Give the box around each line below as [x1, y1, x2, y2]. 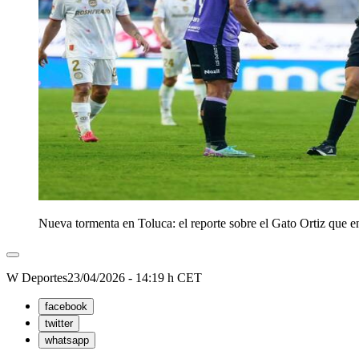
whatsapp [45, 334, 89, 347]
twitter [45, 317, 73, 330]
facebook [45, 301, 87, 313]
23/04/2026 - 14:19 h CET [67, 271, 202, 285]
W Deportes [6, 271, 67, 285]
